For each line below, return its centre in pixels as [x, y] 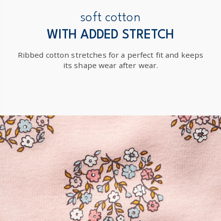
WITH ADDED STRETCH [110, 36]
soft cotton [110, 18]
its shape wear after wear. [110, 65]
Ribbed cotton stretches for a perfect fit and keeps [110, 55]
